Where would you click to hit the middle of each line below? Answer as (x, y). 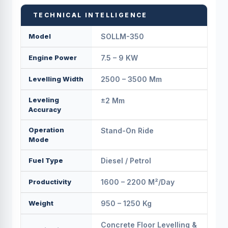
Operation (46, 130)
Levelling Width (56, 79)
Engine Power (53, 58)
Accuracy (45, 109)
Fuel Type (46, 160)
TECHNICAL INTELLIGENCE (90, 15)
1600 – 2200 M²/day (138, 182)
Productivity (50, 182)
